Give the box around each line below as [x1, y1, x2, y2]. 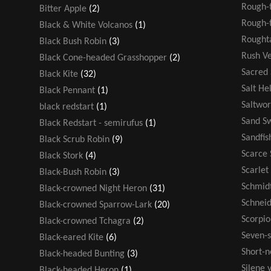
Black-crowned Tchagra [39, 216, 131, 226]
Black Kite [39, 69, 78, 79]
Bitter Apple [39, 4, 87, 14]
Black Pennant [39, 85, 95, 96]
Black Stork [39, 151, 83, 161]
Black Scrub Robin [39, 134, 109, 145]
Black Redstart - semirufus [39, 118, 143, 128]
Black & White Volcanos [39, 20, 132, 30]
